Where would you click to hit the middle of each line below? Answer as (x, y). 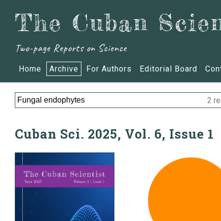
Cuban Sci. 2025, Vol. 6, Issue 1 (114, 134)
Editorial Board (168, 69)
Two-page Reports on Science (71, 48)
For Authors (109, 69)
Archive (64, 69)
